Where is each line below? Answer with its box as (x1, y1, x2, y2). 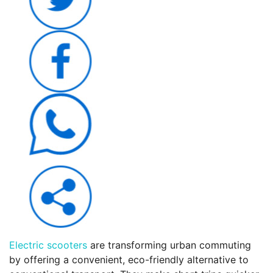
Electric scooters (9, 239, 87, 251)
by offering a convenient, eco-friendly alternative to (9, 253, 249, 266)
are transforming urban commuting (87, 239, 251, 251)
